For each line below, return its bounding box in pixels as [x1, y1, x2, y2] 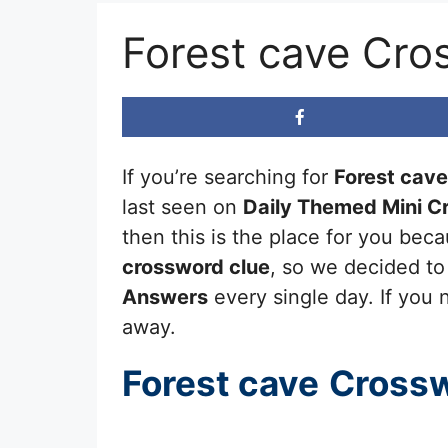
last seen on [122, 194, 243, 219]
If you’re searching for [122, 164, 334, 189]
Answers [122, 284, 208, 309]
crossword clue [122, 254, 270, 279]
